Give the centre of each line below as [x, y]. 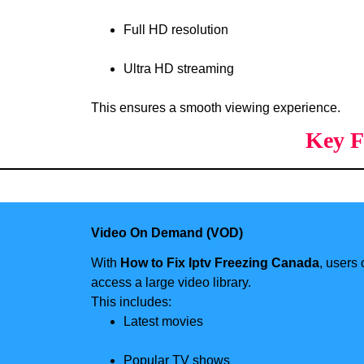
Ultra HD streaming [179, 68]
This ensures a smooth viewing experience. [216, 107]
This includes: [131, 302]
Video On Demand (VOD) [167, 233]
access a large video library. [171, 283]
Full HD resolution [176, 29]
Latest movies [163, 322]
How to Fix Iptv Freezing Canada [220, 263]
